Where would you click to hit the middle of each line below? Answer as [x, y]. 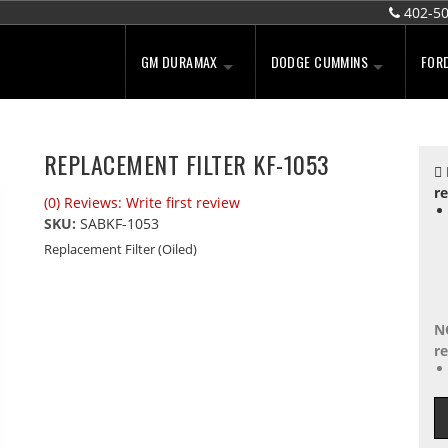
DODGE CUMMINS [319, 61]
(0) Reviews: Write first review [141, 202]
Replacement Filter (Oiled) [120, 249]
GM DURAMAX [179, 61]
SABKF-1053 [119, 223]
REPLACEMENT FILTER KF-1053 [186, 164]
